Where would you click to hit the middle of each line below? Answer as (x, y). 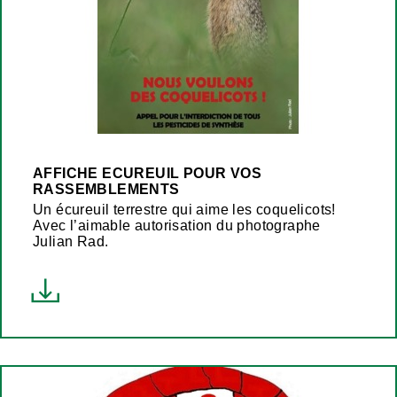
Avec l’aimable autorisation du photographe (177, 225)
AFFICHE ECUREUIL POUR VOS (147, 173)
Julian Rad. (71, 241)
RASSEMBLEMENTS (106, 189)
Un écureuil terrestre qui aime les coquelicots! (184, 209)
